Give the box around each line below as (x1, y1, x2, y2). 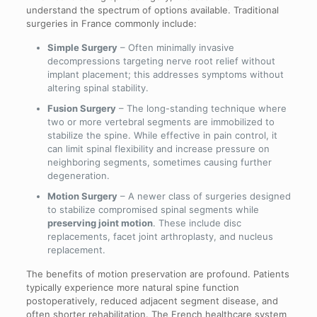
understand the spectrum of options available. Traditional (25, 4, 279, 16)
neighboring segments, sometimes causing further (47, 156, 272, 168)
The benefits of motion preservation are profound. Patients (25, 268, 289, 280)
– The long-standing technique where (115, 103, 287, 115)
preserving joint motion (47, 217, 153, 229)
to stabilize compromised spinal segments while (47, 204, 259, 216)
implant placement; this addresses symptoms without (47, 69, 284, 81)
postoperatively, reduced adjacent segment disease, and (25, 295, 278, 307)
